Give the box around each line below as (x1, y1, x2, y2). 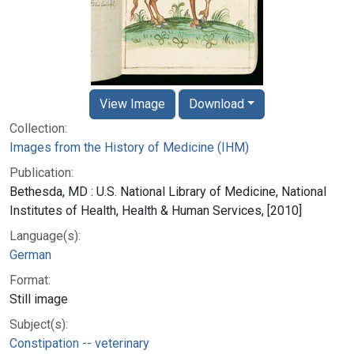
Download (188, 96, 244, 111)
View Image (99, 96, 165, 111)
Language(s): (9, 228, 81, 243)
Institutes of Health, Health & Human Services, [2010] (9, 202, 302, 218)
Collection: (9, 120, 67, 136)
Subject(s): (9, 316, 68, 332)
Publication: (9, 164, 73, 180)
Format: (9, 272, 51, 288)
